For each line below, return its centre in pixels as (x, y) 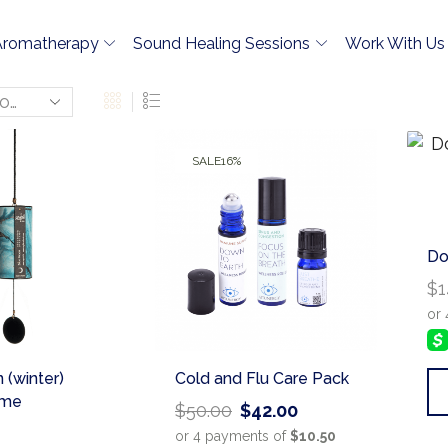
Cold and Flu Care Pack (262, 379)
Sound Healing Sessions (222, 43)
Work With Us (394, 43)
